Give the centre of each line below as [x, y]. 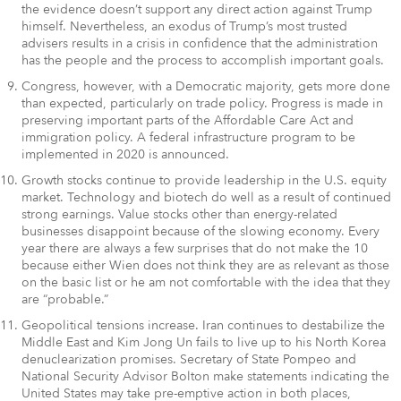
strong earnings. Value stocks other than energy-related [179, 214]
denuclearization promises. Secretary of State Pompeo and [189, 359]
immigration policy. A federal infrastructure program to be [188, 137]
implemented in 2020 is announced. [125, 154]
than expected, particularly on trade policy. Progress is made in [202, 103]
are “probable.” [65, 299]
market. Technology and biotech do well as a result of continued [206, 197]
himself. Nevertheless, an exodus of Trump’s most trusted [184, 27]
